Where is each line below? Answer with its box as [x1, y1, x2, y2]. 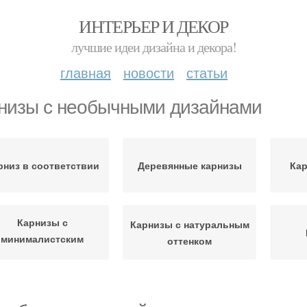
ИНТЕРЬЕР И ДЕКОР [79, 14, 228, 38]
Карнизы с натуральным [130, 217, 249, 231]
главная [60, 62, 111, 82]
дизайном [19, 247, 66, 262]
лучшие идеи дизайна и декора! [71, 38, 236, 56]
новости [123, 62, 174, 82]
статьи [186, 62, 228, 82]
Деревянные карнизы [137, 158, 242, 172]
